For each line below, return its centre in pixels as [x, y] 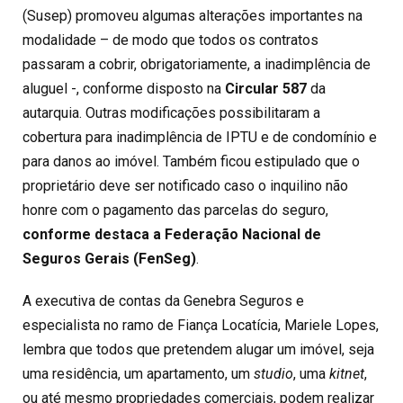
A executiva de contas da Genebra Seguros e [163, 300]
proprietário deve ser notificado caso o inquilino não [185, 185]
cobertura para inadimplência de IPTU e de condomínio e [200, 137]
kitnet [347, 373]
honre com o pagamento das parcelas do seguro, [175, 210]
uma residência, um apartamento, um [138, 373]
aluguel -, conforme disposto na [124, 88]
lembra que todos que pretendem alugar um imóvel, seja [198, 349]
